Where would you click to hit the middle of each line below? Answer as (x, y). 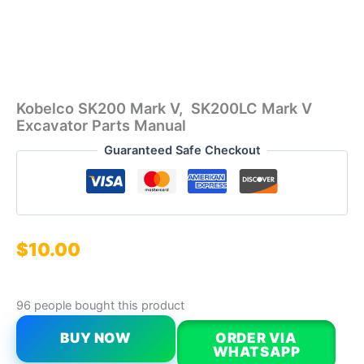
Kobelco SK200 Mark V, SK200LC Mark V (164, 108)
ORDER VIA (256, 338)
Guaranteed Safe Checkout (182, 151)
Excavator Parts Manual (101, 125)
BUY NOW (96, 338)
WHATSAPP (256, 352)
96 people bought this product (100, 305)
